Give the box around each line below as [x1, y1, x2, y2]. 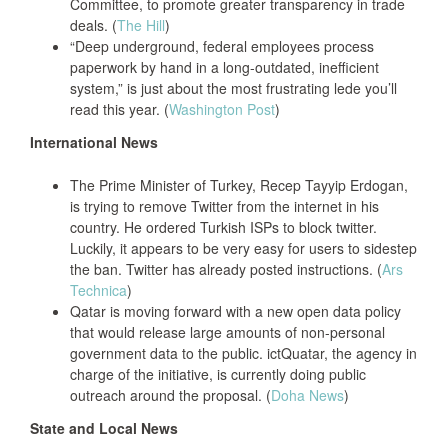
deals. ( [70, 15, 117, 35]
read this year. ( [70, 99, 169, 119]
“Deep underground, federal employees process [70, 36, 374, 56]
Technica [70, 280, 127, 300]
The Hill [117, 15, 165, 35]
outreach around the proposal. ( [70, 385, 271, 405]
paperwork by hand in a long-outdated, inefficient [70, 57, 379, 77]
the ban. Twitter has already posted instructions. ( [70, 259, 382, 279]
